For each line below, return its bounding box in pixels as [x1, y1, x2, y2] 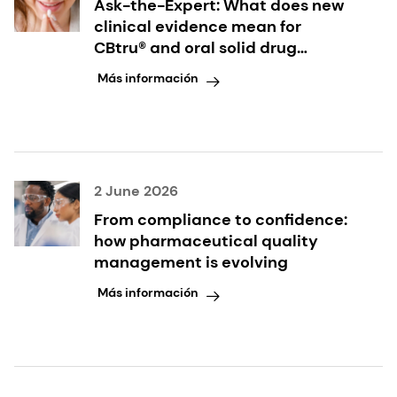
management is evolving [94, 251, 288, 273]
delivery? [94, 58, 166, 80]
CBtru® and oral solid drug [94, 36, 297, 58]
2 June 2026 [94, 181, 178, 200]
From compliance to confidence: [94, 208, 347, 230]
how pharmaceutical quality [94, 230, 318, 252]
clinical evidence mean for [94, 15, 301, 37]
